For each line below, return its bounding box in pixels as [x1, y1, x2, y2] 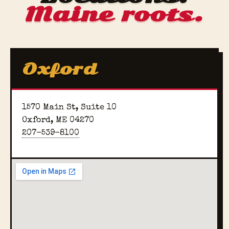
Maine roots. [25, 2, 204, 27]
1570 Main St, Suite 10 [22, 103, 117, 112]
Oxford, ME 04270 [22, 116, 94, 125]
